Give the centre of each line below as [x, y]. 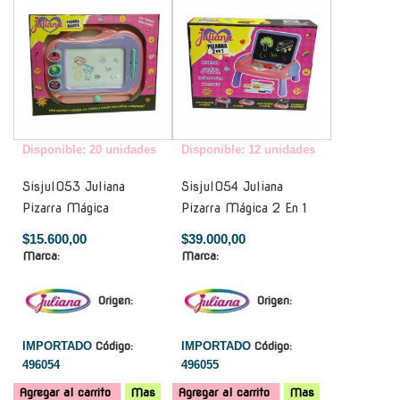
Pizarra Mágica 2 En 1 [244, 208]
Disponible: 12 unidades [248, 149]
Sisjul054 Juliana [232, 186]
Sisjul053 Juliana [74, 186]
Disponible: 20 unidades [89, 149]
